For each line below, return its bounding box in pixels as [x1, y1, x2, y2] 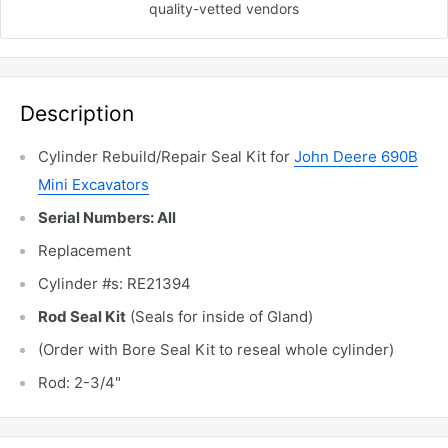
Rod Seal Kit [38, 307, 126, 327]
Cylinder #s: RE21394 [38, 274, 191, 294]
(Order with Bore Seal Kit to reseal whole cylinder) [38, 340, 394, 360]
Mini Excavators [38, 175, 149, 195]
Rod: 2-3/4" [38, 373, 121, 393]
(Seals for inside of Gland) [126, 307, 313, 327]
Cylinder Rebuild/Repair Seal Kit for [38, 147, 294, 167]
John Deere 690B [294, 147, 418, 167]
